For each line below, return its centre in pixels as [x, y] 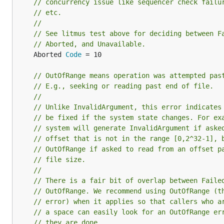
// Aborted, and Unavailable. [89, 44]
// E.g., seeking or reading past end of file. [123, 86]
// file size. [59, 159]
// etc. [47, 12]
